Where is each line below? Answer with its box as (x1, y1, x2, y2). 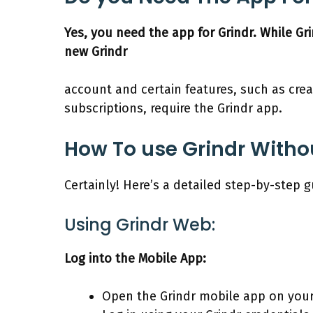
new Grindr (64, 43, 127, 59)
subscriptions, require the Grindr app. (64, 100, 282, 116)
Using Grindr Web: (64, 212, 215, 236)
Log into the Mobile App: (64, 250, 206, 266)
